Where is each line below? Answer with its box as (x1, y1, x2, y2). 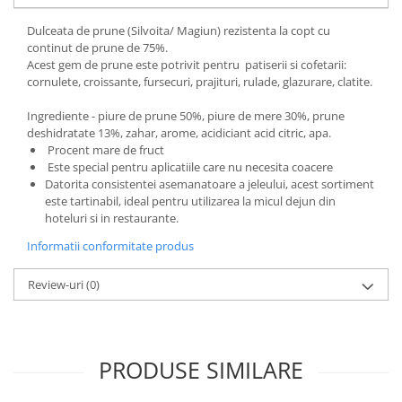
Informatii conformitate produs (27, 237, 194, 254)
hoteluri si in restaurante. (45, 209, 179, 226)
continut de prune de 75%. (27, 39, 168, 56)
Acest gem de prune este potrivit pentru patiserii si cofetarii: (27, 56, 346, 73)
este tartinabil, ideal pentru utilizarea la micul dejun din (45, 192, 336, 209)
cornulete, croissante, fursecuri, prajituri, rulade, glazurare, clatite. (27, 73, 372, 90)
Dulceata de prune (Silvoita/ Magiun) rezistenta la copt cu (27, 22, 330, 39)
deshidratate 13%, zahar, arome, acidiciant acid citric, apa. (27, 124, 331, 141)
